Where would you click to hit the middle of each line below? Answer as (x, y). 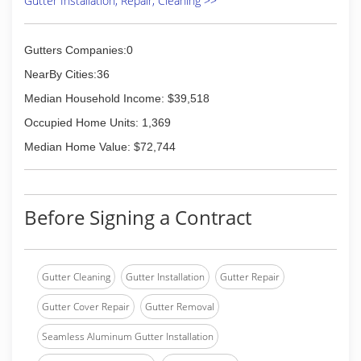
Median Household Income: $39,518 (117, 98)
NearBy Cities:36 (67, 74)
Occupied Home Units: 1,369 (98, 122)
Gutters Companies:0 (79, 50)
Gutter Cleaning (76, 277)
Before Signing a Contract (138, 217)
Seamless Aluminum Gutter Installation (128, 336)
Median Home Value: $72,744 (100, 147)
